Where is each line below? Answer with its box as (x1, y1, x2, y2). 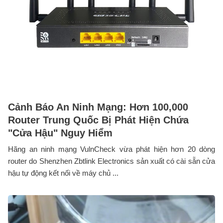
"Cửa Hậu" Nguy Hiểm (8, 127, 112, 138)
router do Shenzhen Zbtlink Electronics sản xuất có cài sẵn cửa (8, 156, 215, 165)
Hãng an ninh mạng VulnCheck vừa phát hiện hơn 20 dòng (8, 144, 215, 153)
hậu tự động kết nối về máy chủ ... (8, 168, 118, 177)
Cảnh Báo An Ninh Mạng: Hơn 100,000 (8, 101, 188, 112)
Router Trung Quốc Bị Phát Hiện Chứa (8, 114, 189, 125)
